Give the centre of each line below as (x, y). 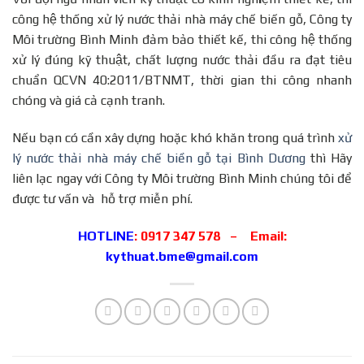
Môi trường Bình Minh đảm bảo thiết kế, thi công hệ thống (182, 39)
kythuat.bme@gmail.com (182, 256)
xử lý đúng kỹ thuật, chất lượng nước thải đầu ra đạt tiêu (182, 59)
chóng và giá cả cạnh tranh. (89, 100)
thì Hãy (331, 158)
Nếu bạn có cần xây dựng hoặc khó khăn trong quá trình (175, 137)
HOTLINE (106, 236)
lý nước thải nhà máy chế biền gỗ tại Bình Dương (161, 158)
